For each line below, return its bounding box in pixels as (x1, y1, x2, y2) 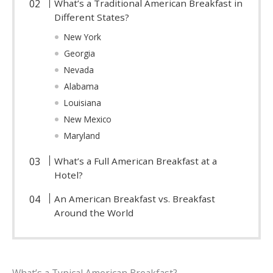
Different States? (54, 10, 130, 23)
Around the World (54, 206, 134, 219)
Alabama (64, 80, 99, 92)
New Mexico (64, 113, 112, 125)
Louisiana (64, 96, 102, 108)
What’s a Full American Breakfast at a (54, 154, 218, 167)
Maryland (64, 129, 101, 141)
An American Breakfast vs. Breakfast (54, 192, 216, 205)
